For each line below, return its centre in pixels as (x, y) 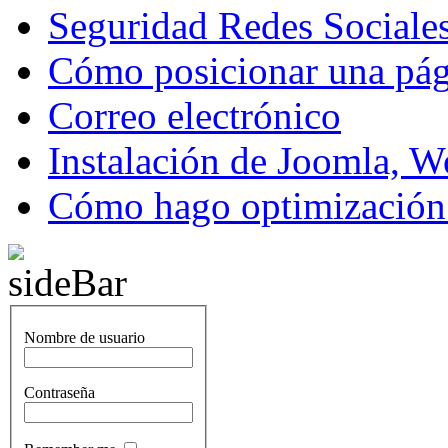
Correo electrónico (194, 116)
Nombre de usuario (84, 337)
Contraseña (59, 392)
